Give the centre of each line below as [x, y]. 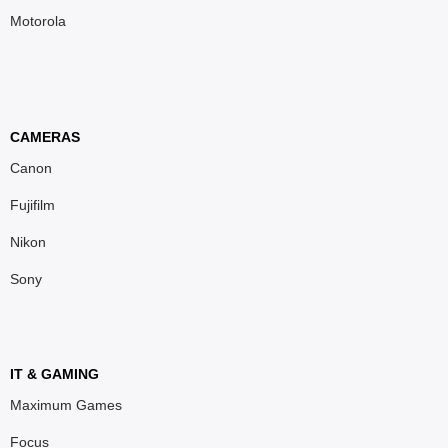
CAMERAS [45, 136]
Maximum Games [66, 404]
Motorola [38, 21]
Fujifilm [32, 204]
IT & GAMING [54, 373]
